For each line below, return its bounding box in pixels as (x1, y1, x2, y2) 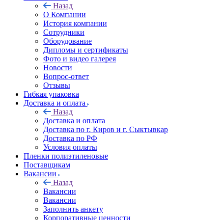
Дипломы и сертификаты (43, 46, 128, 54)
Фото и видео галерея (43, 55, 116, 63)
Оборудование (43, 37, 92, 45)
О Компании (43, 10, 86, 19)
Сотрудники (43, 28, 84, 36)
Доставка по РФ (43, 134, 97, 142)
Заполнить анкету (43, 205, 103, 213)
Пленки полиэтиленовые (24, 152, 108, 160)
